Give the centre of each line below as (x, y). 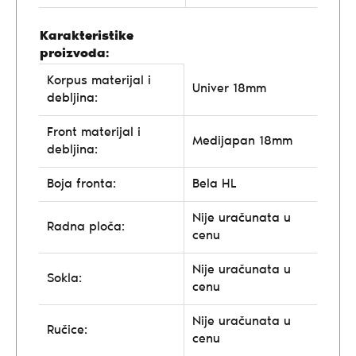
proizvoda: (74, 54)
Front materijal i (94, 132)
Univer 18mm (229, 89)
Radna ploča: (86, 227)
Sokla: (64, 279)
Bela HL (215, 184)
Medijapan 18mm (242, 141)
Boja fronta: (81, 184)
